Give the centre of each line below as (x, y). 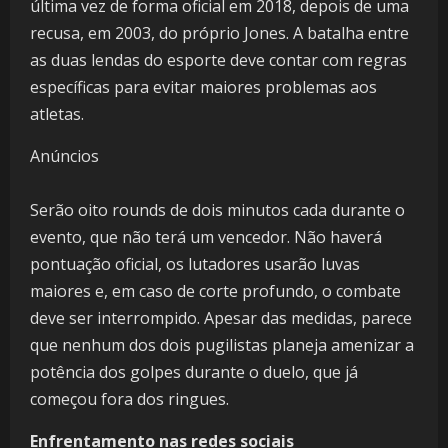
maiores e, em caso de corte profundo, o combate (215, 291)
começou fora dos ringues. (129, 399)
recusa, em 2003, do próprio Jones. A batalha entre (219, 33)
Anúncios (64, 156)
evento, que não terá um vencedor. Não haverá (206, 237)
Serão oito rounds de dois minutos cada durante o (217, 210)
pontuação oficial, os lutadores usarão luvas (195, 264)
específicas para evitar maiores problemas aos (203, 87)
